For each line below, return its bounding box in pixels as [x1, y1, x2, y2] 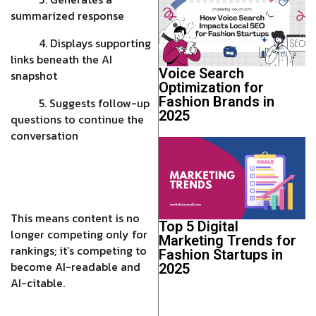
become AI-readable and [11, 258, 140, 275]
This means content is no [11, 209, 140, 226]
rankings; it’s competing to [11, 242, 147, 259]
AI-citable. [11, 274, 65, 291]
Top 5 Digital [158, 218, 238, 236]
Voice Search [158, 65, 244, 83]
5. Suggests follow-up [11, 95, 150, 111]
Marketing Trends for [158, 232, 296, 250]
